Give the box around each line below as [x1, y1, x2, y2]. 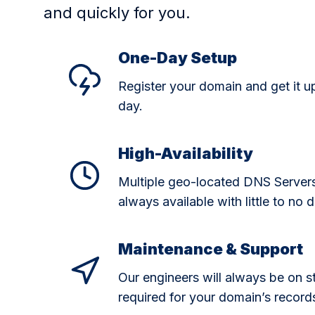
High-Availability [118, 144, 253, 163]
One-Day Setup [118, 49, 237, 67]
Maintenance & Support [118, 240, 303, 259]
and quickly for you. [44, 4, 191, 22]
